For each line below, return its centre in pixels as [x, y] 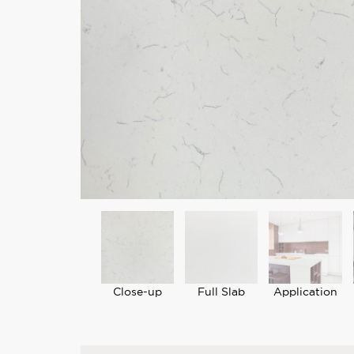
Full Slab [222, 292]
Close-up [138, 292]
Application [305, 292]
